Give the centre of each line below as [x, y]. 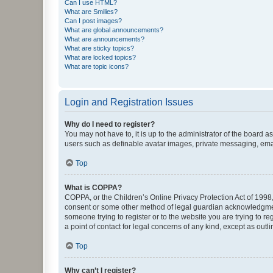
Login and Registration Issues [129, 102]
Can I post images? [93, 21]
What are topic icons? [97, 66]
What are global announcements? [114, 30]
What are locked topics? [100, 57]
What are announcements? [105, 39]
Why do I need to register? [110, 124]
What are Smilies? [91, 12]
